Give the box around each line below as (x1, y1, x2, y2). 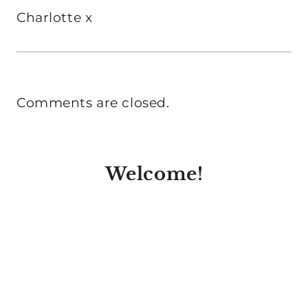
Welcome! (104, 163, 203, 186)
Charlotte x (16, 10, 93, 26)
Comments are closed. (16, 95, 170, 111)
